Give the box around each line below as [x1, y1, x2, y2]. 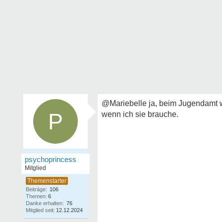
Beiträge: [26, 186, 47, 192]
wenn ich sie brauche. [102, 110, 178, 118]
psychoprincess [25, 155, 76, 164]
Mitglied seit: [26, 207, 55, 213]
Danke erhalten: [26, 200, 64, 206]
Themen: [26, 193, 47, 199]
